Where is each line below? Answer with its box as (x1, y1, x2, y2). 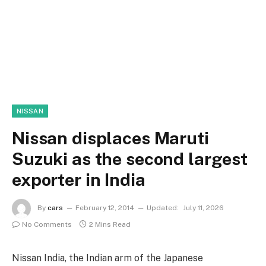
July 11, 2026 (183, 204, 224, 213)
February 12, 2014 (75, 204, 134, 213)
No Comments (22, 220, 72, 229)
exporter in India (12, 169, 145, 190)
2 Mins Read (89, 220, 131, 229)
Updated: (147, 204, 179, 213)
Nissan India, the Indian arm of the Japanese (12, 252, 203, 264)
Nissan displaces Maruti (12, 128, 209, 148)
